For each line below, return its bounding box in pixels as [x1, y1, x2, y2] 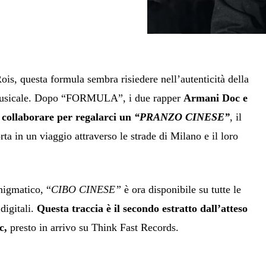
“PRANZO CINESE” [134, 110, 230, 123]
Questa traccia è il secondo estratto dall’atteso [37, 202, 248, 214]
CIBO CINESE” [51, 183, 125, 195]
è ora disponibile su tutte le [124, 183, 242, 195]
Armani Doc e [183, 91, 248, 104]
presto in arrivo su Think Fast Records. [7, 221, 179, 233]
